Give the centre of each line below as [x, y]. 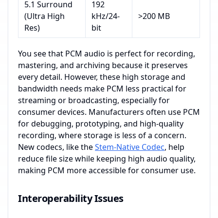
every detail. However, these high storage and [102, 77]
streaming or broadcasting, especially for [94, 100]
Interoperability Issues [71, 198]
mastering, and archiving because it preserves [103, 65]
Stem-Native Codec [130, 147]
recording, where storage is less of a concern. [102, 135]
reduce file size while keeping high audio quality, [107, 159]
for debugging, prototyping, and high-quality [101, 124]
